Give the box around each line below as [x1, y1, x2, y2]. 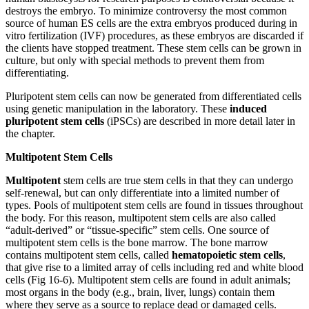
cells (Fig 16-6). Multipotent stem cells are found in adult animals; [6, 274, 290, 286]
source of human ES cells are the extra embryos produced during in [6, 17, 297, 30]
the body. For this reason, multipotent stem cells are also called [6, 212, 276, 224]
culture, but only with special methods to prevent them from [6, 54, 264, 67]
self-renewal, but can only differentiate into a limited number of [6, 187, 279, 199]
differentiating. [6, 67, 69, 79]
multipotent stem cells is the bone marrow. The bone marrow [6, 237, 268, 249]
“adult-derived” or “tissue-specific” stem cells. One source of [6, 224, 269, 237]
